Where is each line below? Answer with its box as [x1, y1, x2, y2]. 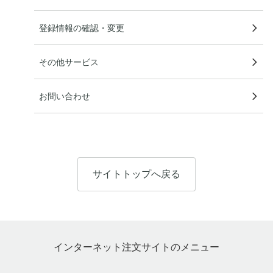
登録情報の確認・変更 [39, 23, 124, 33]
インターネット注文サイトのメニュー [54, 241, 219, 253]
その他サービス [39, 57, 99, 67]
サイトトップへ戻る [93, 168, 180, 180]
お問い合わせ [39, 91, 90, 101]
